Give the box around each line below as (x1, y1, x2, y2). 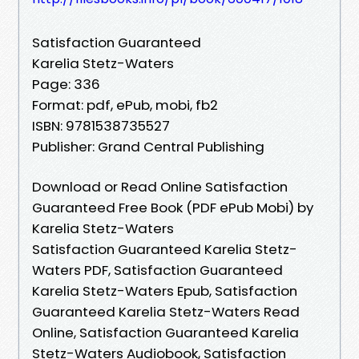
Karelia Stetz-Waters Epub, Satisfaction (32, 280, 297, 301)
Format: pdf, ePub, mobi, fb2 (32, 95, 218, 115)
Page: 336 (32, 74, 100, 94)
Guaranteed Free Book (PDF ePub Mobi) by (32, 197, 313, 217)
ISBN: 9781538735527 (32, 115, 170, 135)
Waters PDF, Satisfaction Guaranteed (32, 260, 283, 280)
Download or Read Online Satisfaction (32, 176, 288, 196)
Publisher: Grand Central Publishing (32, 136, 264, 156)
